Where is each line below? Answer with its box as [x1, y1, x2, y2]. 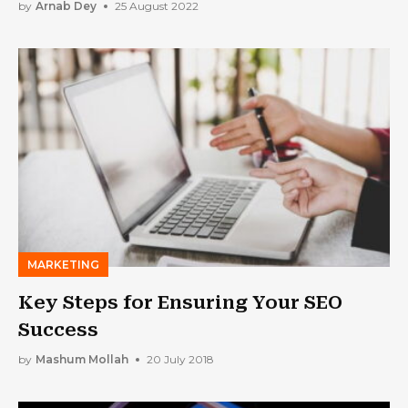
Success [18, 318, 98, 341]
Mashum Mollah [36, 352, 128, 367]
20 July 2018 [147, 352, 214, 367]
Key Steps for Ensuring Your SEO [18, 291, 342, 313]
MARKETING [27, 257, 99, 271]
